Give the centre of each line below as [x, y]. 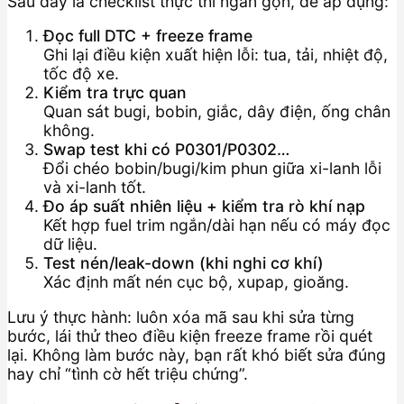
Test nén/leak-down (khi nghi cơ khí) [184, 263]
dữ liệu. [70, 244]
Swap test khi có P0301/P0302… [166, 150]
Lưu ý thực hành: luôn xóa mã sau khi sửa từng [181, 317]
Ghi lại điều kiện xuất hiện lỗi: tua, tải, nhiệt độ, [216, 55]
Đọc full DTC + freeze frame [148, 36]
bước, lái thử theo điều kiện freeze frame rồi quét [190, 335]
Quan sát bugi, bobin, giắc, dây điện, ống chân [217, 112]
